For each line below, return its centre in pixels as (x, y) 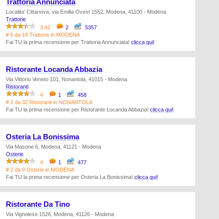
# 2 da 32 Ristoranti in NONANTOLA (49, 102)
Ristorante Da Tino (38, 204)
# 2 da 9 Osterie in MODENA (40, 170)
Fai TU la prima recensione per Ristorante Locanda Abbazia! (78, 109)
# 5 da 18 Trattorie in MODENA (43, 35)
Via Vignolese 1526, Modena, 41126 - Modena (60, 214)
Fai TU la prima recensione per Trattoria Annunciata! (68, 42)
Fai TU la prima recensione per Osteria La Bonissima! (70, 177)
